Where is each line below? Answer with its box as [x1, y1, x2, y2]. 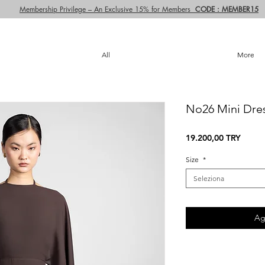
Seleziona [193, 174, 224, 183]
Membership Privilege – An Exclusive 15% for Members [20, 4, 195, 14]
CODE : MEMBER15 [195, 4, 258, 14]
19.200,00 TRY [186, 132, 241, 143]
